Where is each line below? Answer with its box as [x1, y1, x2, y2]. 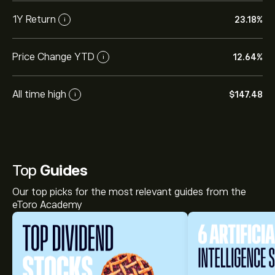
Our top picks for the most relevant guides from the [12, 187, 246, 198]
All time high [12, 88, 66, 100]
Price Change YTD [12, 51, 95, 63]
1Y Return [12, 14, 56, 25]
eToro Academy [12, 199, 82, 211]
